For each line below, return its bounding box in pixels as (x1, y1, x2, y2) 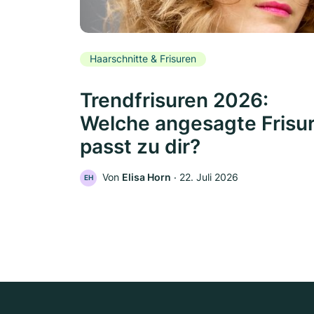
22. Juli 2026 (179, 170, 238, 183)
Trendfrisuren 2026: (80, 88, 268, 112)
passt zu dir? (80, 134, 200, 158)
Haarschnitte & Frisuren (90, 53, 196, 65)
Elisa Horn (122, 170, 171, 183)
